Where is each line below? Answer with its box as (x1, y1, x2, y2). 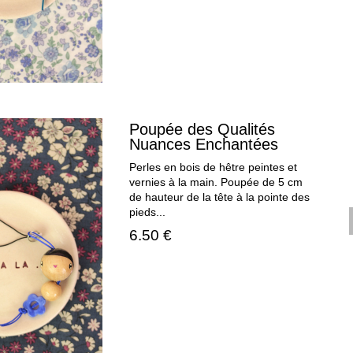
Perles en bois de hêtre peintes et (129, 162, 298, 174)
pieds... (129, 206, 166, 219)
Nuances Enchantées (129, 136, 279, 154)
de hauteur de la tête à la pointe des (129, 191, 310, 204)
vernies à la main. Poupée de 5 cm (129, 176, 303, 189)
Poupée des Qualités (129, 121, 276, 139)
